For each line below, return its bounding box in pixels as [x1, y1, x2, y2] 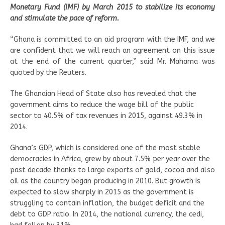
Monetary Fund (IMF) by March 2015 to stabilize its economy [10, 3, 215, 12]
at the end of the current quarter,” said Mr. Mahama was [10, 57, 215, 66]
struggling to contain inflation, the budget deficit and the [10, 198, 204, 207]
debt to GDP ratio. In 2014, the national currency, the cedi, [10, 209, 204, 218]
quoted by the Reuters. [10, 68, 86, 77]
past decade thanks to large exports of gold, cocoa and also [10, 165, 215, 174]
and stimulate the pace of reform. [10, 14, 119, 23]
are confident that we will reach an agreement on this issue [10, 46, 215, 55]
